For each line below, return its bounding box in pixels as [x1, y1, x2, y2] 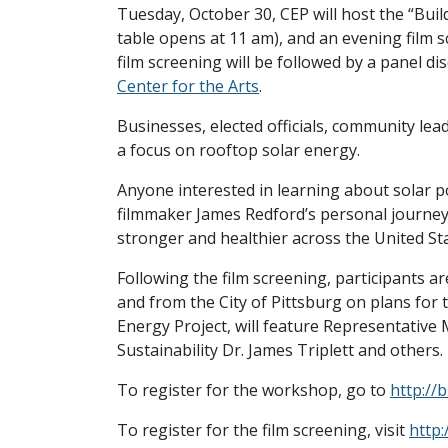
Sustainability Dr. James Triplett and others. [117, 339, 443, 361]
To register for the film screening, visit [117, 419, 409, 441]
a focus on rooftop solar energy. [117, 139, 360, 161]
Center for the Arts [117, 75, 259, 97]
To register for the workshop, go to [117, 379, 390, 401]
